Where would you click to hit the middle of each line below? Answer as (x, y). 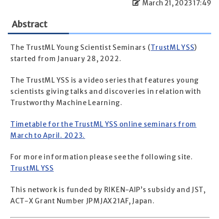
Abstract (30, 25)
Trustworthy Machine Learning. (66, 103)
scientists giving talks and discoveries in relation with (106, 92)
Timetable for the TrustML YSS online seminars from (104, 125)
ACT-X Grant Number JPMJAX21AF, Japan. (83, 201)
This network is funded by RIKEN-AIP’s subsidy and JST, (108, 190)
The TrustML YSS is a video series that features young (105, 81)
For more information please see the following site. (102, 157)
